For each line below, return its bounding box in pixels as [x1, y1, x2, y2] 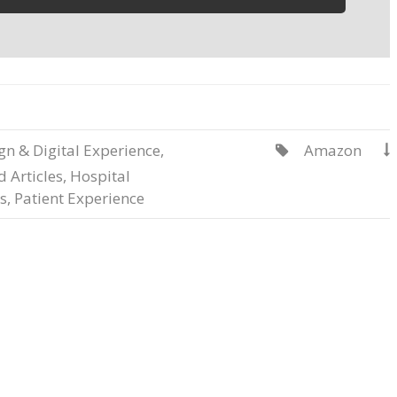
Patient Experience [14, 188, 144, 209]
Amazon [304, 140, 362, 161]
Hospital [70, 166, 130, 187]
